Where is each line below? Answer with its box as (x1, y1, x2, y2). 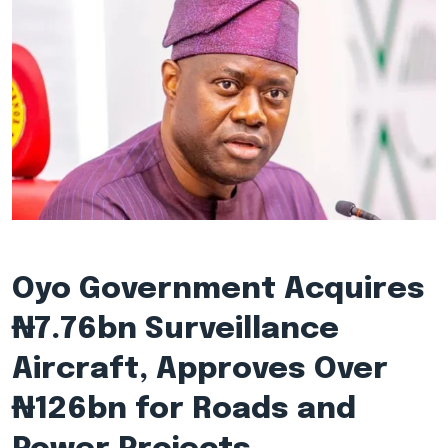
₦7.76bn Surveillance (12, 314, 339, 346)
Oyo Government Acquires (12, 274, 425, 306)
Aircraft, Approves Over (12, 354, 388, 386)
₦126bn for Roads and (12, 394, 356, 426)
